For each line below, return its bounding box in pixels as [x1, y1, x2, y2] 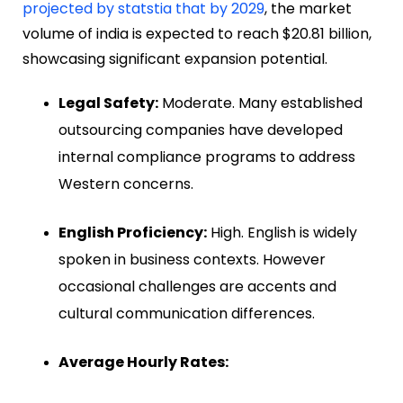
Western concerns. [58, 174, 193, 195]
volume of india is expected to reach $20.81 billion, [22, 23, 372, 45]
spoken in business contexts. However [58, 249, 326, 271]
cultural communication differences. [58, 303, 315, 325]
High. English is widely [207, 222, 357, 244]
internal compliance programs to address [58, 147, 355, 168]
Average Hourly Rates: [58, 352, 228, 373]
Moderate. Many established [158, 93, 363, 114]
